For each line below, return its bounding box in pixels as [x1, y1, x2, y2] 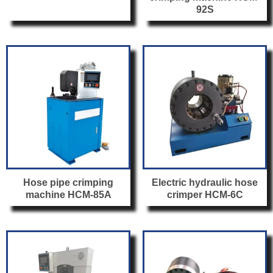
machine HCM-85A [25, 189, 112, 200]
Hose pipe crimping [23, 177, 113, 188]
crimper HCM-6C [166, 189, 243, 200]
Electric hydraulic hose [152, 177, 258, 188]
